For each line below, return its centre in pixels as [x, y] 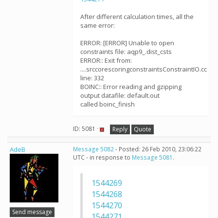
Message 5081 [152, 157]
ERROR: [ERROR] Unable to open [127, 43]
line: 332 [92, 78]
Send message [32, 212]
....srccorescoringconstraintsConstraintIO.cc [144, 69]
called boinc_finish [108, 104]
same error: [98, 25]
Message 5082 [93, 149]
